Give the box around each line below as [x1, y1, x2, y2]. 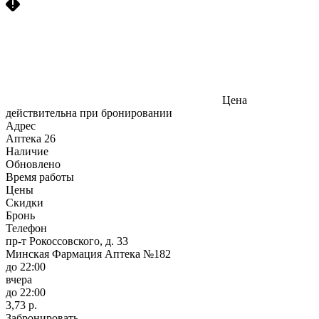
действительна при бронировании [6, 106, 172, 119]
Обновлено [6, 157, 61, 170]
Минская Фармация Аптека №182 [6, 247, 171, 260]
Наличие [6, 145, 48, 157]
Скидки [6, 196, 43, 209]
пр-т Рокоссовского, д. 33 [6, 234, 128, 247]
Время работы [6, 170, 74, 183]
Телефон [6, 221, 47, 234]
